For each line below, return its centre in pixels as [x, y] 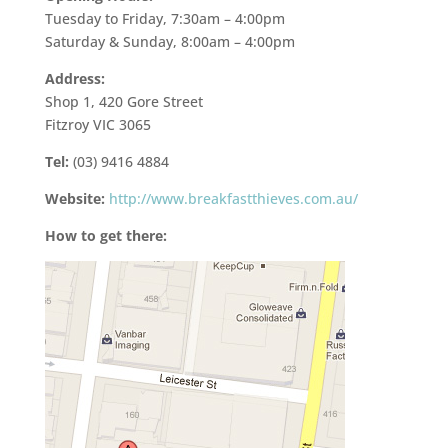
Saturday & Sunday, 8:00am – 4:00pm [169, 42]
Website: [76, 199]
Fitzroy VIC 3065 [97, 125]
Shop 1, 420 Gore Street [123, 102]
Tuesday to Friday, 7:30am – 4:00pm [164, 19]
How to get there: [105, 236]
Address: [74, 79]
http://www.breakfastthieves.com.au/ [233, 199]
